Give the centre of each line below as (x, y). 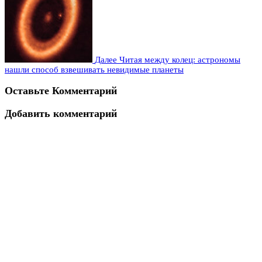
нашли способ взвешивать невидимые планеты (94, 69)
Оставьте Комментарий (61, 91)
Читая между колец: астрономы (180, 59)
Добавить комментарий (61, 113)
